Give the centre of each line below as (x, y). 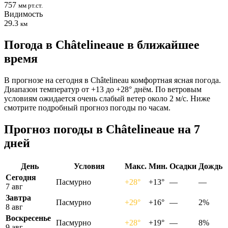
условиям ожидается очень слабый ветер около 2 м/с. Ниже (107, 98)
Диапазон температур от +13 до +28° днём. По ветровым (103, 89)
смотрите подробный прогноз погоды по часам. (87, 107)
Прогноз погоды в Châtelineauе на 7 (102, 129)
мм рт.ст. (31, 5)
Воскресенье (28, 218)
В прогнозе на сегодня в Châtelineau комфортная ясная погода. (112, 80)
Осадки (183, 166)
